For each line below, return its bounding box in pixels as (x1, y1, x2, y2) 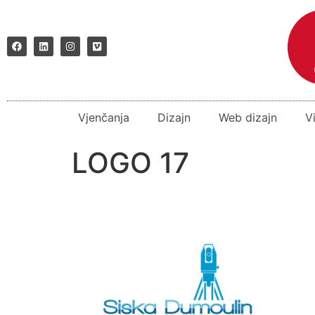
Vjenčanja (77, 110, 129, 124)
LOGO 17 (72, 145, 189, 180)
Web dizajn (218, 110, 277, 124)
